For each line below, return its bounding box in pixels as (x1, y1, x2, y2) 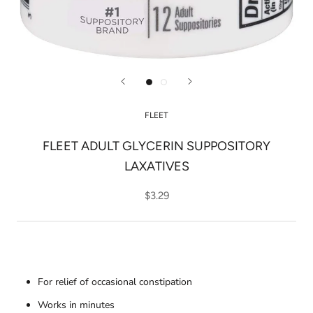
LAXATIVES (124, 159, 189, 175)
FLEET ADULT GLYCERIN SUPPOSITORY (43, 138, 270, 154)
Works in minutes (38, 298, 115, 312)
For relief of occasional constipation (38, 275, 192, 289)
